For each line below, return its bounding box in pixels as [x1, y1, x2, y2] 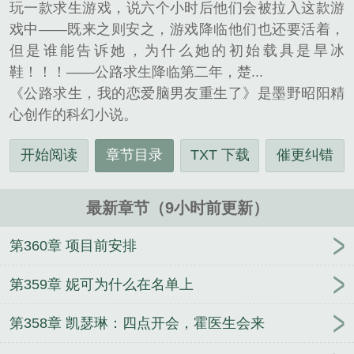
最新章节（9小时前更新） [85, 199, 269, 217]
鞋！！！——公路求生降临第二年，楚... [9, 64, 263, 81]
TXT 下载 [190, 147, 250, 164]
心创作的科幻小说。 [9, 107, 137, 123]
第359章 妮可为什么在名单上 [9, 277, 194, 293]
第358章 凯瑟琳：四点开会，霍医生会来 [9, 315, 265, 332]
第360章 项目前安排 [9, 238, 137, 254]
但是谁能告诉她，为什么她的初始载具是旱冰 [9, 43, 345, 59]
